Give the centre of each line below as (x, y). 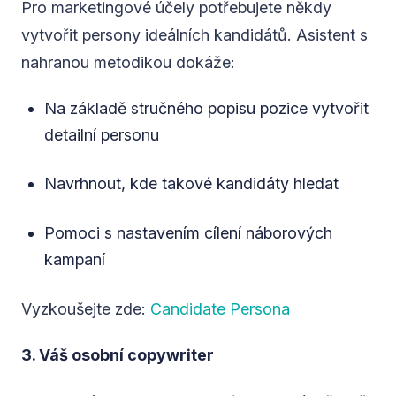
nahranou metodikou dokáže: (128, 63)
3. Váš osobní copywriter (118, 355)
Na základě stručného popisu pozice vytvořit (206, 108)
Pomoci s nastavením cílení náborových (188, 232)
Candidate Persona (220, 309)
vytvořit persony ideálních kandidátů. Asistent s (194, 35)
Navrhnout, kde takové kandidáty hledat (191, 183)
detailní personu (101, 134)
